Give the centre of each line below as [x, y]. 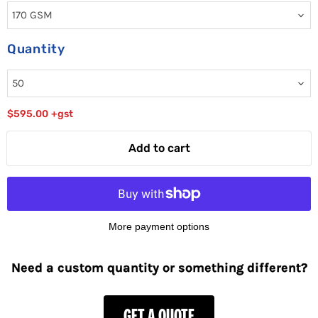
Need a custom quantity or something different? [159, 268]
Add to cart [159, 148]
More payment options [159, 227]
